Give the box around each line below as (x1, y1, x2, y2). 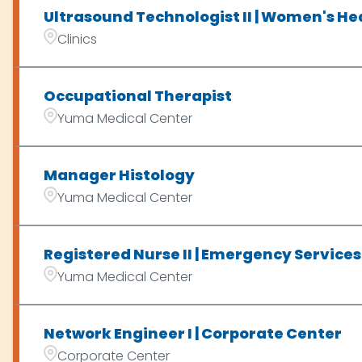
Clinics (57, 29, 97, 48)
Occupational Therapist (43, 86, 232, 106)
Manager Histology (43, 165, 195, 185)
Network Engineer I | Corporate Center (43, 323, 342, 343)
